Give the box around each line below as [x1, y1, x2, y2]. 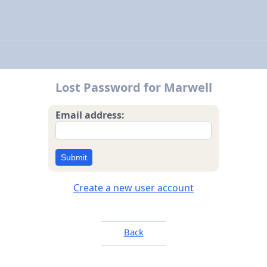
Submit [61, 152, 87, 162]
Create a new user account [73, 181, 194, 194]
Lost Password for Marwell [55, 79, 212, 95]
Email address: [55, 108, 125, 122]
